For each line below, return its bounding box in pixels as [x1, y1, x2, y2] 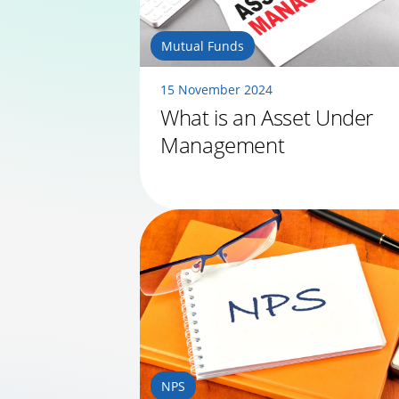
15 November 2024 [160, 81, 273, 99]
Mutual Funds [161, 37, 244, 55]
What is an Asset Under [160, 102, 374, 133]
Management [160, 130, 285, 160]
